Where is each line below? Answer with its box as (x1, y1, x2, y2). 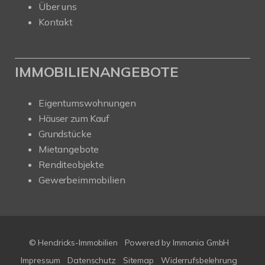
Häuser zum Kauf (38, 112, 109, 124)
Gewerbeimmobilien (38, 173, 125, 186)
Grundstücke (38, 127, 92, 140)
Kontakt (38, 15, 73, 28)
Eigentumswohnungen (38, 96, 136, 109)
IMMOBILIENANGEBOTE (15, 62, 179, 80)
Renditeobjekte (38, 158, 104, 170)
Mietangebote (38, 143, 99, 155)
